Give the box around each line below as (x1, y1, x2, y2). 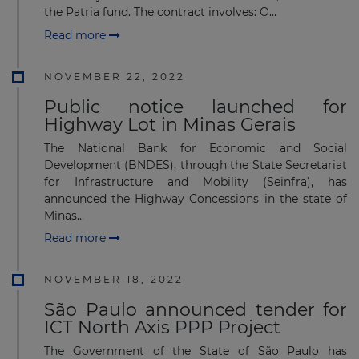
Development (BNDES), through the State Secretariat (44, 157, 347, 172)
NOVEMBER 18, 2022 (44, 273, 184, 286)
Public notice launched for (44, 95, 347, 118)
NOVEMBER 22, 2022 (44, 70, 185, 83)
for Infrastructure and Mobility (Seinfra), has (44, 174, 347, 189)
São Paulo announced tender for (44, 299, 347, 321)
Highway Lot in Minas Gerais (44, 113, 296, 135)
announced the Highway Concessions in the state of (44, 191, 347, 206)
